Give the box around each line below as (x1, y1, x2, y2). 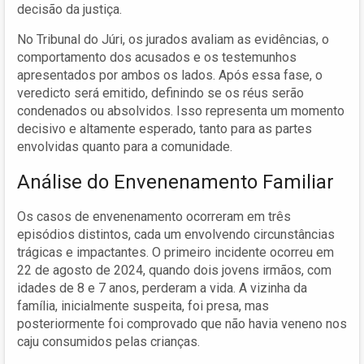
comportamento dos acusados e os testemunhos (17, 49, 297, 65)
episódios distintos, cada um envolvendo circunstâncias (17, 226, 335, 242)
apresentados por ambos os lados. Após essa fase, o (17, 67, 323, 83)
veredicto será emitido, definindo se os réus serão (17, 84, 304, 101)
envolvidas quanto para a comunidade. (17, 138, 232, 154)
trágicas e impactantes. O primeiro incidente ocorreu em (17, 244, 334, 260)
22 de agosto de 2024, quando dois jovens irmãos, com (17, 262, 331, 278)
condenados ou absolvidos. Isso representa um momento (17, 102, 344, 119)
